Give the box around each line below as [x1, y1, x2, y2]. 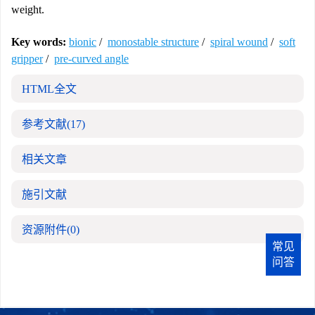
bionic [69, 36, 96, 48]
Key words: [11, 36, 66, 48]
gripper [11, 53, 43, 65]
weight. [11, 4, 44, 15]
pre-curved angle [54, 53, 129, 65]
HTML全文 [22, 83, 77, 95]
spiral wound [210, 36, 268, 48]
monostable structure [108, 36, 199, 48]
